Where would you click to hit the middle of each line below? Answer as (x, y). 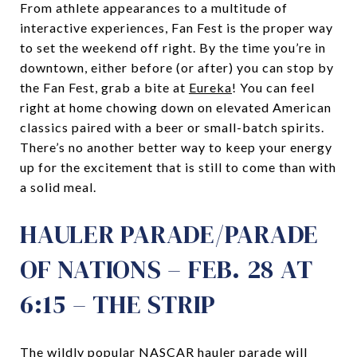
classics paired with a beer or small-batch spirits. (172, 127)
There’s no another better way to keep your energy (176, 147)
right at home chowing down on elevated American (176, 107)
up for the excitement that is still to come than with (178, 167)
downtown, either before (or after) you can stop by (177, 67)
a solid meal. (58, 186)
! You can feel (273, 87)
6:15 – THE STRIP (118, 304)
